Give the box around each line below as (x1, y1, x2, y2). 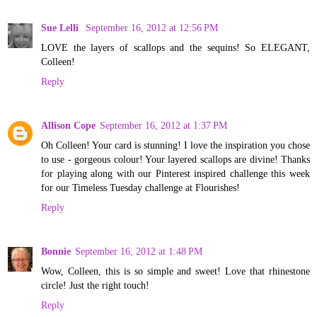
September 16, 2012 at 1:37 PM (100, 119, 227, 131)
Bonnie (41, 245, 71, 257)
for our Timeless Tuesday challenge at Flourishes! (41, 181, 240, 193)
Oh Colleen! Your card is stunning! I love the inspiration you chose (41, 139, 310, 151)
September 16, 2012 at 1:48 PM (75, 245, 202, 257)
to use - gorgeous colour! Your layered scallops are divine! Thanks (41, 153, 310, 165)
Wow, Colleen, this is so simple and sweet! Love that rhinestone (41, 265, 310, 277)
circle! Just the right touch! (41, 279, 149, 291)
